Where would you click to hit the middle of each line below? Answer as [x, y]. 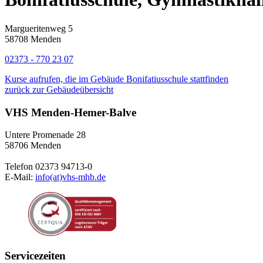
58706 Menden [33, 146]
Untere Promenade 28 [45, 135]
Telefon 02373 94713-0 [48, 167]
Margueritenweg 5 [39, 28]
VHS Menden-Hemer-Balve [70, 112]
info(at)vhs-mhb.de [70, 177]
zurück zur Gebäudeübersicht [59, 89]
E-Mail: [20, 177]
